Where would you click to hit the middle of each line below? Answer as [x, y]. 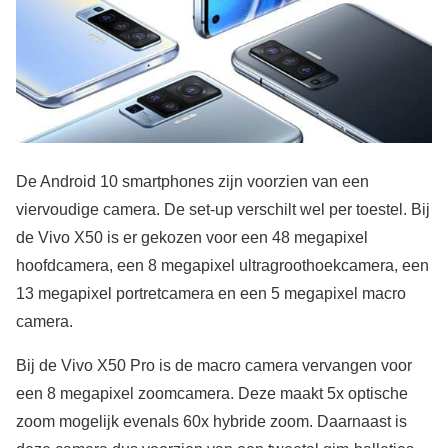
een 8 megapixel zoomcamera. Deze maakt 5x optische [212, 394]
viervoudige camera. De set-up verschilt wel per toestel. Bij [223, 210]
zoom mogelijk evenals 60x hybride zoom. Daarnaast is [211, 422]
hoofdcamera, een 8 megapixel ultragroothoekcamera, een [222, 266]
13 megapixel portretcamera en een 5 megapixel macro [211, 294]
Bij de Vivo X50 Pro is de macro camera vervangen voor [214, 366]
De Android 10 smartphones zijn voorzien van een [192, 182]
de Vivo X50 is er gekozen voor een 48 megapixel [192, 238]
